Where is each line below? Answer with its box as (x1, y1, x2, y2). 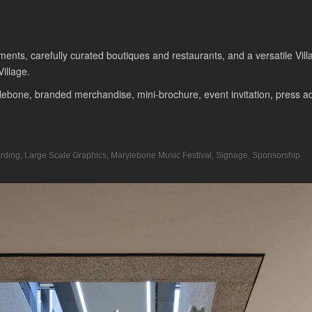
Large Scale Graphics (24, 150, 107, 160)
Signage (216, 150, 248, 160)
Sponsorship (252, 150, 300, 160)
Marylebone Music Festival (111, 150, 212, 160)
